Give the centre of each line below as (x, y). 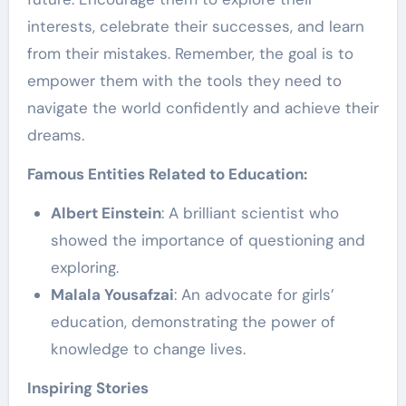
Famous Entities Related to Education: (167, 174)
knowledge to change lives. (148, 349)
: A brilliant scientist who (250, 213)
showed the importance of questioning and (208, 241)
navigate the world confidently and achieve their (203, 108)
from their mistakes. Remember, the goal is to (190, 54)
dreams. (55, 135)
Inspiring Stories (87, 388)
